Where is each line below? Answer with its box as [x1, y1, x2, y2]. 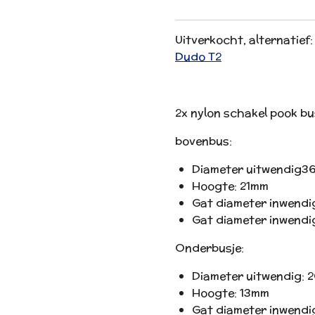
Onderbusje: [175, 240, 244, 257]
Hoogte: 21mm [192, 178, 269, 195]
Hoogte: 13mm [192, 285, 269, 302]
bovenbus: [175, 133, 232, 150]
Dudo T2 [175, 49, 221, 65]
